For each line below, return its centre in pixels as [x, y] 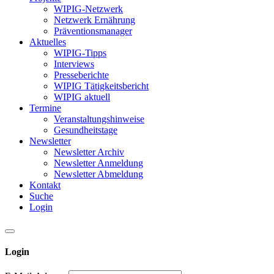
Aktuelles [48, 42]
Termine [45, 108]
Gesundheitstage [86, 130]
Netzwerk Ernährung [94, 20]
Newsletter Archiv [89, 152]
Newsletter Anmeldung [98, 163]
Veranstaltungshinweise [99, 119]
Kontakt [45, 185]
